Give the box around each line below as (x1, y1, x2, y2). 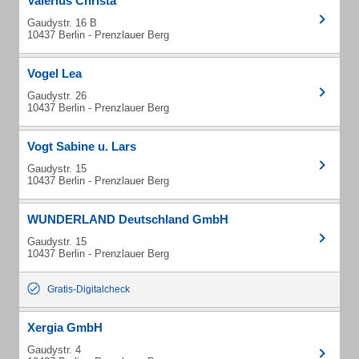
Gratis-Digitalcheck (47, 284, 130, 295)
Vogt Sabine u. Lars (27, 139, 136, 153)
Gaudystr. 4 (27, 344, 81, 356)
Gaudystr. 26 (27, 90, 87, 102)
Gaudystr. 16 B (27, 17, 97, 29)
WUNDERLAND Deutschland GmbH (27, 212, 228, 226)
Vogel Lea (27, 67, 82, 80)
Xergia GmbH (27, 321, 103, 334)
